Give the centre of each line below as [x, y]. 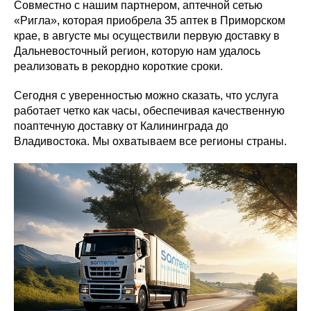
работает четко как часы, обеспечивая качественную [149, 111]
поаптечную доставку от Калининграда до [121, 126]
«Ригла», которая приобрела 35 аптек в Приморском [150, 20]
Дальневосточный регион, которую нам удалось [137, 51]
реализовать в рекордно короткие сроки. [118, 66]
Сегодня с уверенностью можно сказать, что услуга [146, 95]
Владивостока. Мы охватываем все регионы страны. [150, 141]
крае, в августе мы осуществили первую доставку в [147, 36]
